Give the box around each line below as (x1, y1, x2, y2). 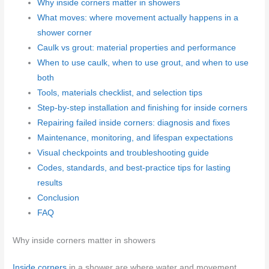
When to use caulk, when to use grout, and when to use (37, 58, 249, 67)
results (37, 178, 63, 187)
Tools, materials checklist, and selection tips (37, 88, 203, 97)
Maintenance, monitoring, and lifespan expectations (37, 133, 234, 142)
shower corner (37, 28, 92, 37)
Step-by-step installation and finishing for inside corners (37, 103, 248, 112)
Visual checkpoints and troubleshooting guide (37, 148, 210, 157)
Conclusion (37, 193, 80, 202)
